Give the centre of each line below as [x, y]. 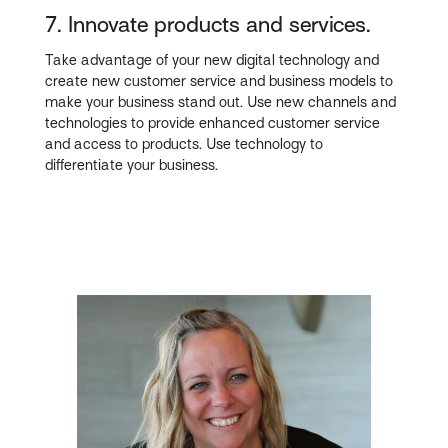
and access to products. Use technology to [184, 144]
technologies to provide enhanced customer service [213, 123]
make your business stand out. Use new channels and [221, 102]
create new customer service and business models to [219, 81]
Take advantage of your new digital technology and [212, 60]
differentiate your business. [132, 165]
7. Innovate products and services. [208, 24]
